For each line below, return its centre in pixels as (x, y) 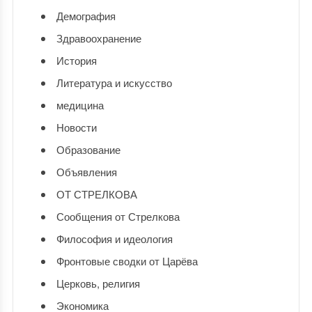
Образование (88, 149)
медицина (80, 104)
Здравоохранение (99, 38)
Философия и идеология (114, 238)
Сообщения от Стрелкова (118, 216)
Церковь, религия (98, 283)
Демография (86, 15)
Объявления (86, 171)
